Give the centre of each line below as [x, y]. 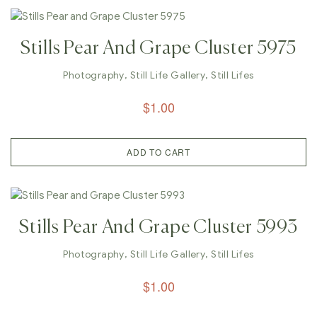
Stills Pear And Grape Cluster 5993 [158, 228]
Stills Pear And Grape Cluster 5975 [158, 49]
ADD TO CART [158, 152]
